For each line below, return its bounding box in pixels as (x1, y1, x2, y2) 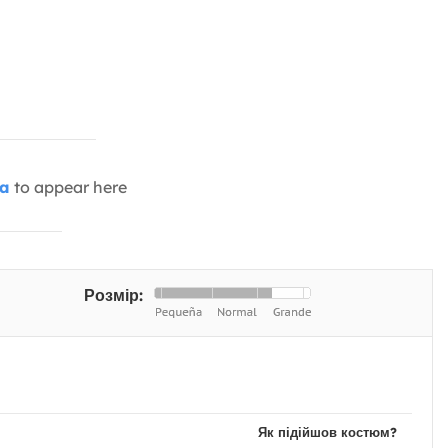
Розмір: (84, 285, 149, 306)
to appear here (10, 177, 127, 198)
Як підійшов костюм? (257, 424, 397, 441)
